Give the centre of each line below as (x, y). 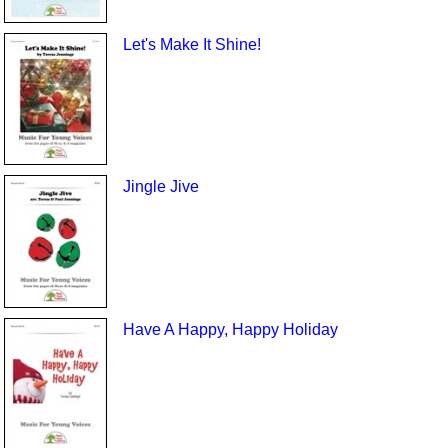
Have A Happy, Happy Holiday (230, 329)
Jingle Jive (160, 187)
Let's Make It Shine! (191, 44)
